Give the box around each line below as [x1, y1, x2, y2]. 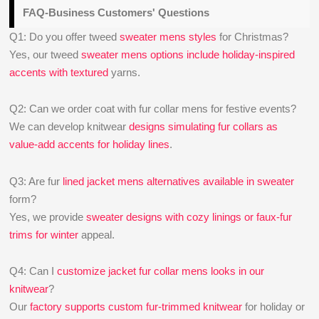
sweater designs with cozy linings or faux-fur [86, 210, 293, 223]
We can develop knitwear [9, 120, 130, 133]
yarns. [108, 66, 141, 78]
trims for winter [9, 228, 79, 241]
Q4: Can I [9, 264, 58, 277]
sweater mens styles [120, 31, 217, 43]
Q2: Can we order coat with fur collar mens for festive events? [9, 103, 297, 115]
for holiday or [242, 300, 305, 313]
